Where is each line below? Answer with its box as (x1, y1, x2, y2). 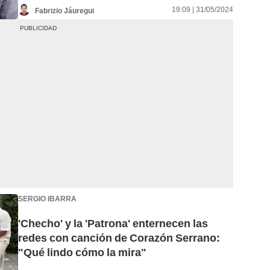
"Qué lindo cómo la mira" (18, 246, 146, 259)
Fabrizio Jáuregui (35, 6, 94, 15)
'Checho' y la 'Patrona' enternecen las (18, 217, 208, 230)
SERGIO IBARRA (18, 194, 77, 203)
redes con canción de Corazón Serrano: (18, 231, 220, 245)
